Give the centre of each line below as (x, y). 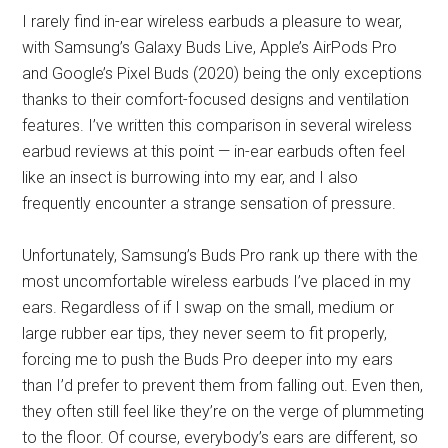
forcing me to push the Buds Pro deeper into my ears (208, 359)
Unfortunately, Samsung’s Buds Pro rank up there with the (220, 255)
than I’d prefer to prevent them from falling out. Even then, (223, 385)
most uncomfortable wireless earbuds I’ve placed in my (217, 281)
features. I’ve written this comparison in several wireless (217, 125)
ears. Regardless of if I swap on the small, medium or (208, 307)
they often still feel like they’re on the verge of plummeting (223, 411)
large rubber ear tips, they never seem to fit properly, (205, 333)
